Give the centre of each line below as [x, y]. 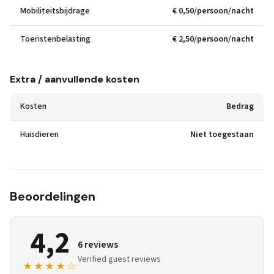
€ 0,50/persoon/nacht [213, 11]
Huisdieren [39, 135]
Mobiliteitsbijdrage [55, 11]
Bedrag [240, 106]
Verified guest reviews [119, 259]
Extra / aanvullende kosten [75, 79]
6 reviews [98, 245]
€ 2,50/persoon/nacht [213, 39]
